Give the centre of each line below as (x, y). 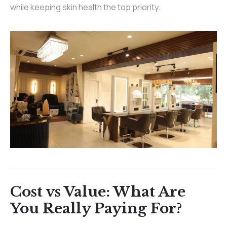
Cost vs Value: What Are (98, 192)
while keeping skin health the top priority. (85, 7)
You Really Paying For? (96, 208)
